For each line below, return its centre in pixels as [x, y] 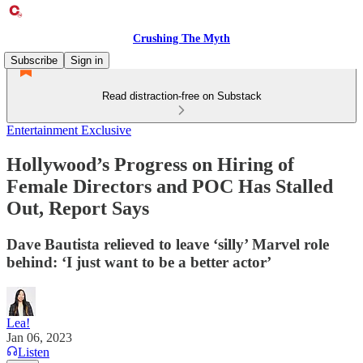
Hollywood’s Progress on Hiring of [150, 164]
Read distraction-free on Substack [181, 96]
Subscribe [34, 60]
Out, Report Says [78, 208]
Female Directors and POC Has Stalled [170, 186]
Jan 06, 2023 [39, 337]
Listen [34, 352]
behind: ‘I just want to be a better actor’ [139, 262]
